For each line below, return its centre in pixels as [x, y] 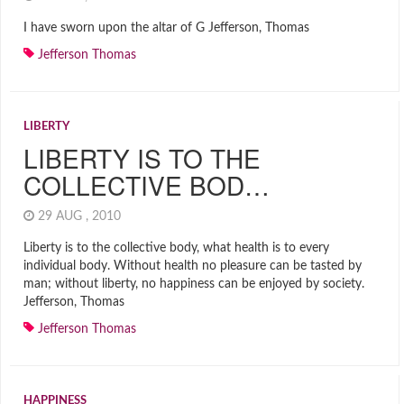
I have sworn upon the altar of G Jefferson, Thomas [166, 28]
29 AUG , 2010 [81, 216]
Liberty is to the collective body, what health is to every [176, 248]
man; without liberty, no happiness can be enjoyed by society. [194, 284]
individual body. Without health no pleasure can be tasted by [193, 266]
